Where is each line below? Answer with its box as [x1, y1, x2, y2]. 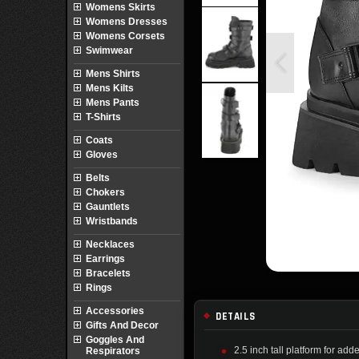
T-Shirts [86, 111, 121, 123]
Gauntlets [86, 201, 130, 212]
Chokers [86, 187, 125, 198]
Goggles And [86, 334, 144, 345]
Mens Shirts [86, 68, 140, 79]
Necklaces [86, 239, 135, 250]
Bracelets [86, 268, 131, 279]
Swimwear [86, 45, 133, 56]
